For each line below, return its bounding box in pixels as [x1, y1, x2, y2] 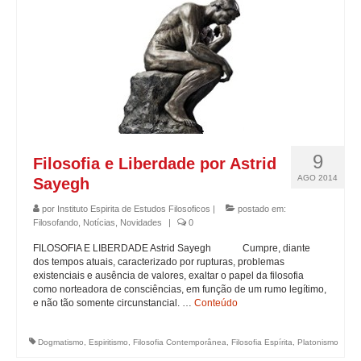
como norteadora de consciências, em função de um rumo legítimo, [33, 284, 326, 295]
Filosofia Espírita [231, 338, 293, 346]
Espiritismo [89, 338, 128, 346]
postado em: [235, 204, 286, 214]
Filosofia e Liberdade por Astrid [33, 155, 276, 172]
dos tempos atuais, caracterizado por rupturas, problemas [33, 256, 284, 268]
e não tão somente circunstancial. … [33, 297, 194, 309]
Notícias [83, 218, 115, 227]
